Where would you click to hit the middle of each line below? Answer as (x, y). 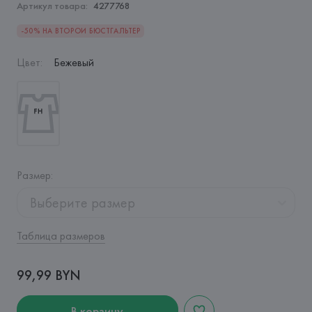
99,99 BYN (48, 275)
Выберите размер (82, 203)
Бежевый (73, 62)
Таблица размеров (61, 236)
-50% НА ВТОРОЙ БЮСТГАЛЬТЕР (80, 31)
